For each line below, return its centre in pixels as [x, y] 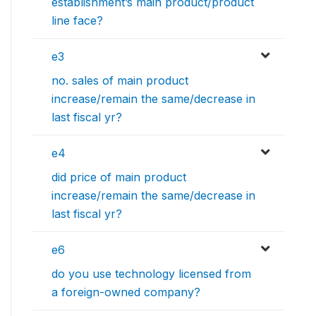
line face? [77, 21]
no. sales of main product [120, 81]
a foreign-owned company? [126, 292]
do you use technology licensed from [151, 274]
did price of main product [119, 177]
